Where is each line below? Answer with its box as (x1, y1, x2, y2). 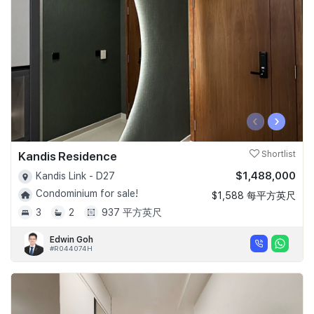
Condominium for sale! (36, 188, 138, 200)
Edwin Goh (50, 234, 93, 245)
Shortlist (259, 149, 296, 159)
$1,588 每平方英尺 (212, 189, 296, 201)
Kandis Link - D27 (36, 170, 115, 182)
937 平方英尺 (102, 206, 162, 218)
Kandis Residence (18, 149, 117, 163)
